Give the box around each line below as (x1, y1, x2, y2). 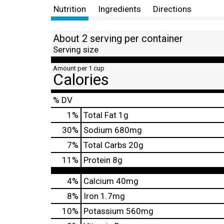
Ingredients (98, 4, 141, 14)
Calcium (83, 176, 114, 186)
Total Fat (83, 110, 116, 120)
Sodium (83, 125, 112, 135)
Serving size (53, 44, 98, 54)
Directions (153, 4, 191, 14)
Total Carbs (83, 140, 126, 150)
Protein (83, 155, 110, 165)
